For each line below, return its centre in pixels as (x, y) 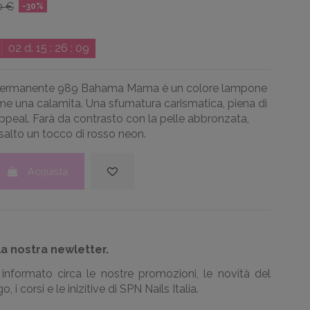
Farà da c (54, 119)
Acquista (47, 172)
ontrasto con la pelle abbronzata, (164, 119)
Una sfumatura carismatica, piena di (176, 104)
